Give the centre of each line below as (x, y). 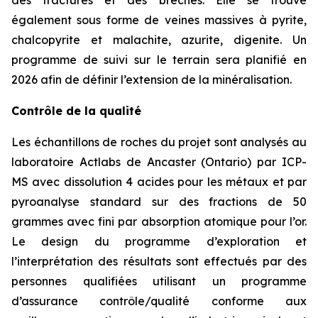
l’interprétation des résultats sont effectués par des (159, 262)
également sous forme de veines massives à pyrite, (159, 20)
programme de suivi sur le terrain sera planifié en (159, 60)
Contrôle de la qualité (76, 111)
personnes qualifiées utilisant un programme (159, 281)
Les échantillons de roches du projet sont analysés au (159, 142)
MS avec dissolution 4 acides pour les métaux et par (159, 182)
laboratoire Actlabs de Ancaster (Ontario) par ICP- (159, 162)
